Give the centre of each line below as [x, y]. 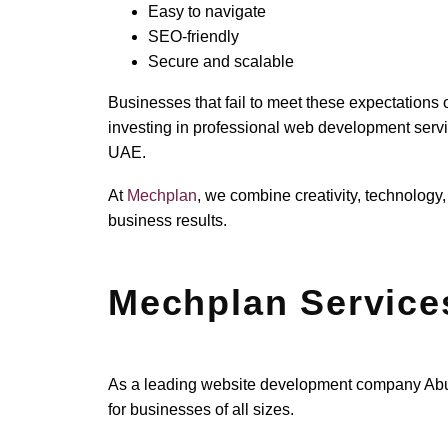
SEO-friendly [194, 37]
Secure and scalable [221, 62]
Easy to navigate [207, 12]
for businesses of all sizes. [201, 410]
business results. [168, 220]
